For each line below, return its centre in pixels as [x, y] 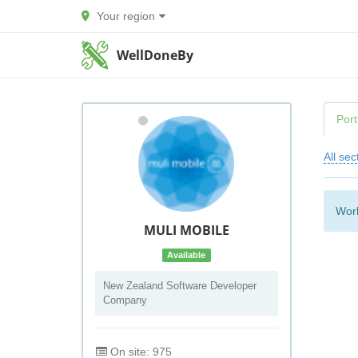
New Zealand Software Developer [180, 286]
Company [125, 300]
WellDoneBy [155, 55]
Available [187, 255]
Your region [126, 16]
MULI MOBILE [186, 230]
